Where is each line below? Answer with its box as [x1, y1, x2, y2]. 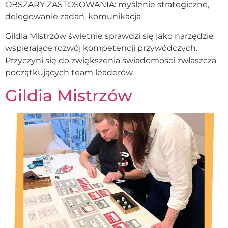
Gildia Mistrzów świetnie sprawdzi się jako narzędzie [5, 31, 214, 41]
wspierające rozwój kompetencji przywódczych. [5, 43, 197, 53]
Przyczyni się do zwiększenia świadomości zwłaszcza [5, 55, 216, 65]
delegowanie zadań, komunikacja [5, 11, 141, 21]
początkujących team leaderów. [5, 67, 134, 77]
